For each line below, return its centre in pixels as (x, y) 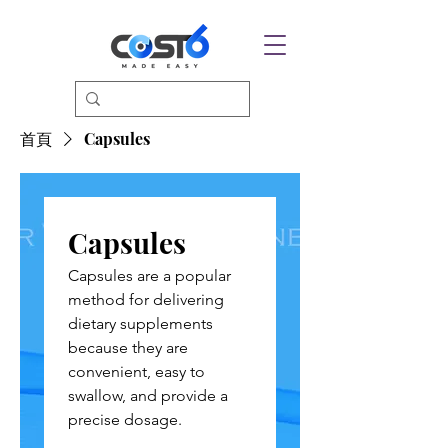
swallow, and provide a (148, 395)
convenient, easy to (136, 371)
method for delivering (146, 299)
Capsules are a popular (149, 275)
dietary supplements (140, 323)
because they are (128, 347)
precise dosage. (125, 419)
